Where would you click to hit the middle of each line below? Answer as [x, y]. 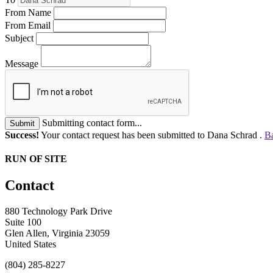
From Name [28, 12]
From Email [28, 25]
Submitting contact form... [92, 122]
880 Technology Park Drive [58, 211]
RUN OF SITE [36, 159]
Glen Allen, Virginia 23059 [57, 233]
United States [30, 244]
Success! [22, 135]
